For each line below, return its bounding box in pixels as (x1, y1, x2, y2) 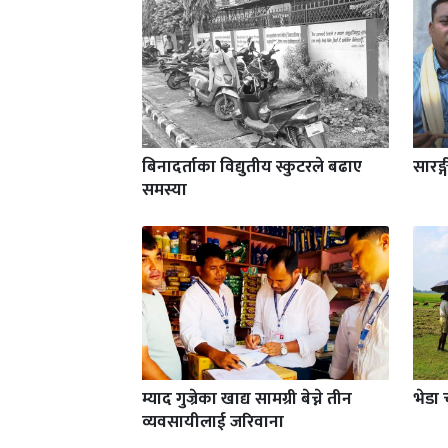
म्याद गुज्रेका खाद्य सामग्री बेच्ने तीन (142, 385, 352, 414)
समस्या (142, 175, 187, 204)
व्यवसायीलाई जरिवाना (142, 408, 284, 437)
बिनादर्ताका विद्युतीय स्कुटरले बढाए (142, 152, 362, 181)
